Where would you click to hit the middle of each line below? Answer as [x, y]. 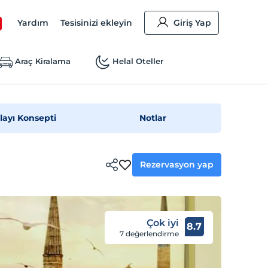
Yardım [33, 23]
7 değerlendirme [149, 234]
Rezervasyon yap [177, 164]
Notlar [153, 118]
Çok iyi [162, 223]
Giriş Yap [193, 23]
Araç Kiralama [42, 61]
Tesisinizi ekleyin [97, 23]
